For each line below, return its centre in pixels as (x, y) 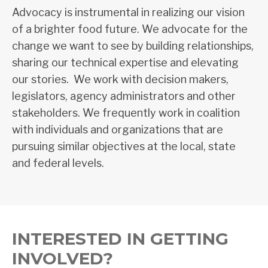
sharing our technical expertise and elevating (125, 63)
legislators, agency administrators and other (124, 96)
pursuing (35, 147)
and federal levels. (58, 163)
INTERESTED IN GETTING (120, 239)
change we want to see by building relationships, (133, 46)
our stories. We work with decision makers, (120, 80)
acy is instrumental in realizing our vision (144, 13)
